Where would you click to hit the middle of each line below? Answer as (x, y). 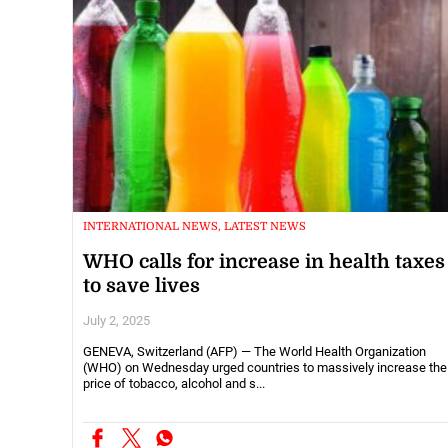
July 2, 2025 (116, 321)
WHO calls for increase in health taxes (264, 262)
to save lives (141, 286)
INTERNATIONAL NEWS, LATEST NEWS (194, 226)
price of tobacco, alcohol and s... (174, 384)
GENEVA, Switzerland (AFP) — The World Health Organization (254, 352)
